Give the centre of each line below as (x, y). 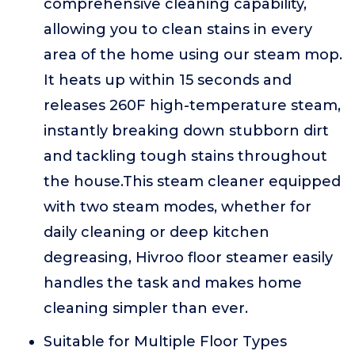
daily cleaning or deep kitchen (157, 232)
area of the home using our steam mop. (193, 55)
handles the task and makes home (173, 283)
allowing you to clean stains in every (178, 29)
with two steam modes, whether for (177, 207)
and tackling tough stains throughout (185, 156)
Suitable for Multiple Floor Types (165, 342)
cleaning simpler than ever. (146, 308)
